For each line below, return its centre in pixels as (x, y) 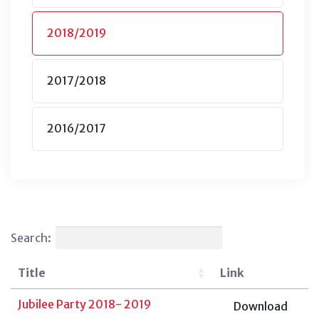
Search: (31, 237)
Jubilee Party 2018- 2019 (84, 304)
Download (261, 306)
